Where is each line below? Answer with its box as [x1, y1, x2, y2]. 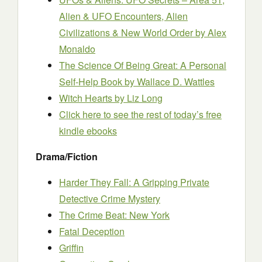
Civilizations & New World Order [59, 26, 195, 39]
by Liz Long [115, 91, 163, 105]
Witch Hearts [59, 91, 115, 105]
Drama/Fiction [36, 150, 98, 163]
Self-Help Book [59, 75, 125, 88]
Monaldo [59, 42, 95, 56]
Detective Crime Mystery [59, 192, 160, 205]
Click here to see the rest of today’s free [59, 108, 222, 121]
